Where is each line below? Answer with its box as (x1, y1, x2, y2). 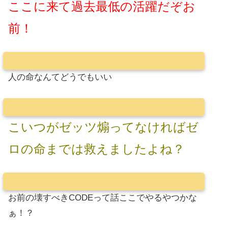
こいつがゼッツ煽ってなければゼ (8, 120, 198, 134)
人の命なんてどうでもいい (8, 72, 112, 82)
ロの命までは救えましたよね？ (8, 141, 185, 156)
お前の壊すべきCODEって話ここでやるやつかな (8, 193, 197, 203)
